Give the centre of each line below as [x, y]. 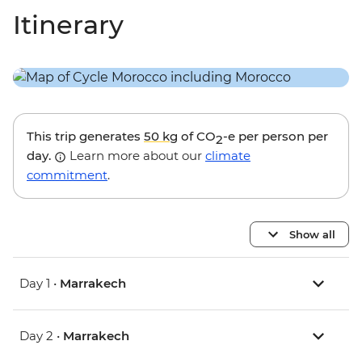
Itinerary [68, 25]
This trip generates [85, 136]
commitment [67, 175]
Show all [312, 234]
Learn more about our [136, 155]
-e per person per [276, 136]
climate [228, 155]
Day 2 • [41, 335]
